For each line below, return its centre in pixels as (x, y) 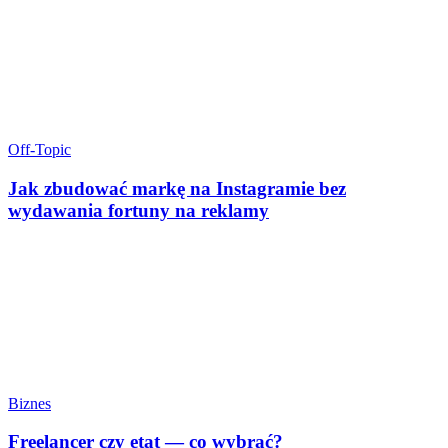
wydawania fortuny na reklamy (138, 210)
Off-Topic (39, 150)
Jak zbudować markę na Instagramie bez (177, 188)
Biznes (29, 403)
